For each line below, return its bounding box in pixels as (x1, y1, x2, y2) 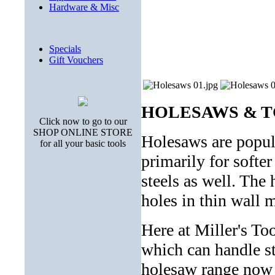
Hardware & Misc (49, 2, 119, 12)
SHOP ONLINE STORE (33, 127, 133, 137)
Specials (49, 44, 81, 54)
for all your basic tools (40, 138, 126, 149)
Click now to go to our (39, 116, 127, 126)
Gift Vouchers (49, 55, 103, 65)
